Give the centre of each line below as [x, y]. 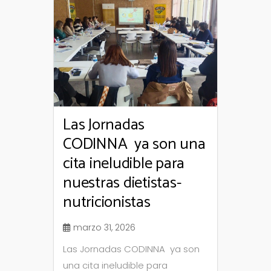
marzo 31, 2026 [104, 227]
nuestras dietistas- [122, 183]
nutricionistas [107, 202]
